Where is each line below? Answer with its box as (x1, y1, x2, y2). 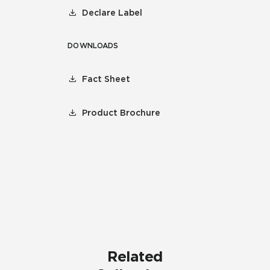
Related (107, 248, 163, 265)
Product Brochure (82, 108, 160, 118)
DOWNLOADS (67, 41, 119, 50)
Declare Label (82, 8, 142, 17)
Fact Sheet (82, 74, 130, 84)
